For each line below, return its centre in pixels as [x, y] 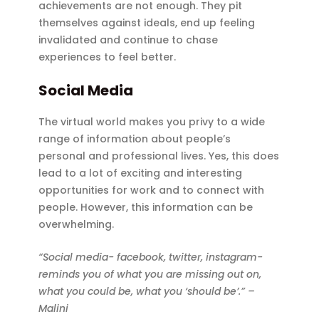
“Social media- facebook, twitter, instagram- [151, 257]
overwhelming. [77, 224]
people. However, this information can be [146, 207]
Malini [54, 309]
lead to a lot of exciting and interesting [141, 173]
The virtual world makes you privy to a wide [152, 121]
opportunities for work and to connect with [152, 190]
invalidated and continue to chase [129, 40]
